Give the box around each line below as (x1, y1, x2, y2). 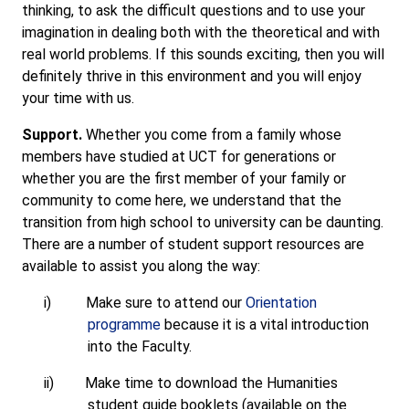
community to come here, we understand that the (22, 192, 341, 209)
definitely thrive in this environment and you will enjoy (22, 68, 362, 85)
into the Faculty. (88, 338, 192, 355)
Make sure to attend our (86, 294, 246, 311)
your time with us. (22, 89, 134, 107)
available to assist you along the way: (22, 257, 260, 275)
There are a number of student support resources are (22, 236, 364, 253)
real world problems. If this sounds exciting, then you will (22, 46, 384, 63)
